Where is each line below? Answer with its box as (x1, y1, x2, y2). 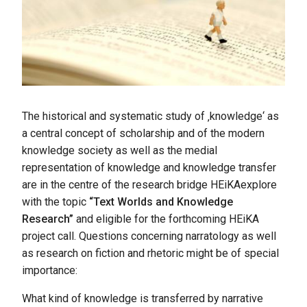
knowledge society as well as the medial (22, 143, 217, 157)
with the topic (22, 195, 89, 208)
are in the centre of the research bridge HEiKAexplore (22, 177, 277, 191)
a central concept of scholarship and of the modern (22, 126, 265, 140)
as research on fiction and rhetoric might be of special (22, 246, 279, 260)
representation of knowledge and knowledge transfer (22, 160, 276, 174)
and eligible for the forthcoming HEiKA (73, 212, 259, 225)
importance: (22, 263, 77, 277)
